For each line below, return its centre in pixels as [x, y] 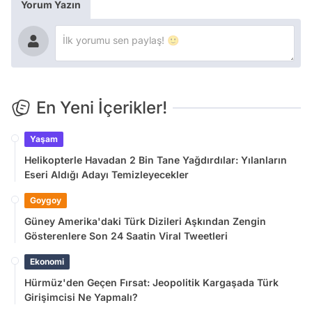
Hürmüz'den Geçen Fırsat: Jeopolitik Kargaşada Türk [151, 282]
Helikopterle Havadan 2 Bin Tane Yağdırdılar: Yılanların [156, 159]
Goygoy [46, 200]
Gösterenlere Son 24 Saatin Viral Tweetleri [126, 235]
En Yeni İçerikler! [102, 107]
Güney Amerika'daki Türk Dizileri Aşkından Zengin [145, 221]
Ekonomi [47, 261]
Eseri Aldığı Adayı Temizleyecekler [107, 174]
